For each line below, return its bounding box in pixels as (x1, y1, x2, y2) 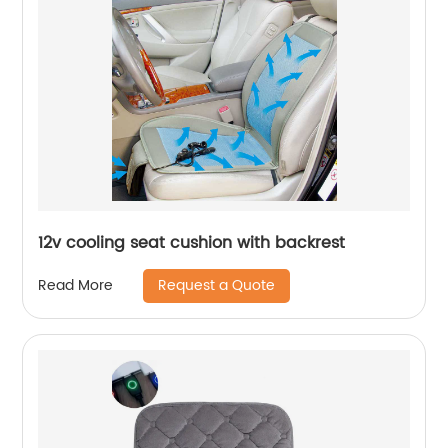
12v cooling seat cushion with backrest (38, 229, 346, 256)
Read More (38, 274, 114, 298)
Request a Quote (158, 273, 276, 297)
